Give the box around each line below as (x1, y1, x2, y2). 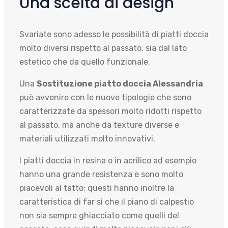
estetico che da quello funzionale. (19, 57, 150, 67)
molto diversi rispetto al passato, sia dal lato (19, 43, 187, 53)
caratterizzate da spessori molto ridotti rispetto (19, 106, 202, 117)
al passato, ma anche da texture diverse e (19, 120, 179, 130)
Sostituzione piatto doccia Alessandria (37, 79, 203, 89)
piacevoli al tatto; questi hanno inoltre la (19, 183, 174, 193)
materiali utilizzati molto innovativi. (19, 134, 155, 144)
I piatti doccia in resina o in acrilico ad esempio (19, 156, 196, 166)
